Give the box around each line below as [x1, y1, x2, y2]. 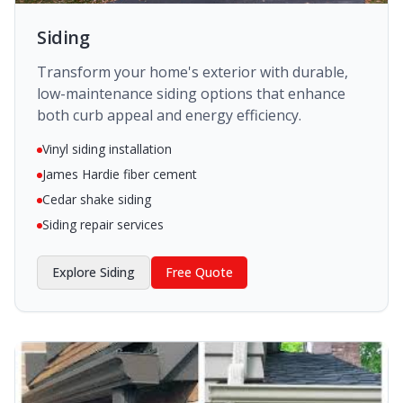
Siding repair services [42, 216, 164, 233]
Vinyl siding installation [42, 140, 172, 157]
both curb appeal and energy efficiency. [37, 105, 301, 125]
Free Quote [166, 264, 233, 281]
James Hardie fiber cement [42, 166, 197, 183]
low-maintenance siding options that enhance [37, 84, 345, 103]
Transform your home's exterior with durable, [37, 62, 348, 82]
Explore [52, 264, 100, 281]
